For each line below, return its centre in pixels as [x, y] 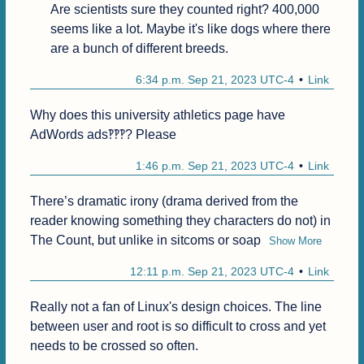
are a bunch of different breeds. [139, 49]
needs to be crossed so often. [114, 346]
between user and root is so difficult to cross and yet [178, 327]
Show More [295, 241]
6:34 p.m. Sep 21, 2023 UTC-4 [215, 80]
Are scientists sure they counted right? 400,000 [184, 10]
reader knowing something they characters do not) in [180, 221]
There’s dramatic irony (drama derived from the [164, 201]
